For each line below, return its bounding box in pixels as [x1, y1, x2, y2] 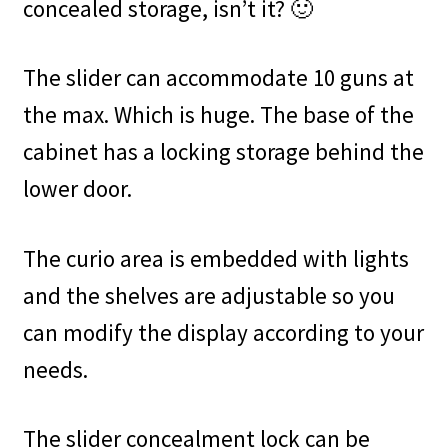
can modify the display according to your [22, 317, 424, 347]
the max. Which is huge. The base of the [22, 100, 414, 130]
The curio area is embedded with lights [22, 243, 409, 273]
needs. [22, 354, 88, 384]
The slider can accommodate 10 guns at [22, 63, 414, 93]
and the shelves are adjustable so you [22, 280, 395, 310]
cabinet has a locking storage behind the [22, 137, 424, 167]
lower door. [22, 174, 132, 204]
